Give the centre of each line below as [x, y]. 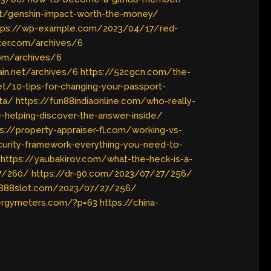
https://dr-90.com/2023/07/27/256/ [112, 174]
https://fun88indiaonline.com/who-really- [106, 101]
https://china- [129, 203]
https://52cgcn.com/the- [136, 72]
